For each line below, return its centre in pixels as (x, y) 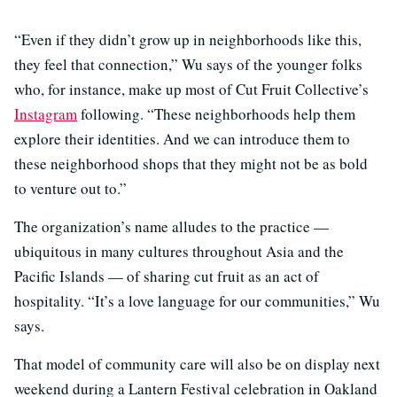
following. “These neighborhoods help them (216, 113)
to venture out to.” (70, 188)
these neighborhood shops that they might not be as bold (191, 163)
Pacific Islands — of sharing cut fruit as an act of (167, 276)
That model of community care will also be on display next (197, 363)
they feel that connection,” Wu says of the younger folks (188, 64)
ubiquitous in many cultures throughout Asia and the (179, 251)
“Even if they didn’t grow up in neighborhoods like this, (188, 39)
